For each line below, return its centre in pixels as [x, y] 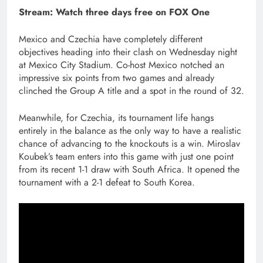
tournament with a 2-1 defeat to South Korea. [107, 182]
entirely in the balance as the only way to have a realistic [130, 130]
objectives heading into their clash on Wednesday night [128, 52]
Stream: [37, 12]
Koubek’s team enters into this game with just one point [126, 156]
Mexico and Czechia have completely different [111, 39]
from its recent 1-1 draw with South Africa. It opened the [129, 169]
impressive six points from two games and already [117, 77]
